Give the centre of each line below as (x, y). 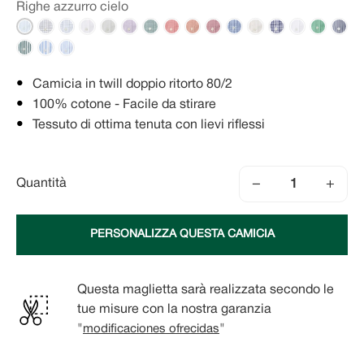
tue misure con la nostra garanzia (174, 310)
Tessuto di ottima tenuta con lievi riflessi (149, 126)
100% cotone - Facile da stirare (124, 105)
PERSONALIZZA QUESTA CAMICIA (182, 235)
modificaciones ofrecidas (151, 329)
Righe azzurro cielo (72, 8)
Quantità (41, 184)
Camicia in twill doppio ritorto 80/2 (132, 85)
